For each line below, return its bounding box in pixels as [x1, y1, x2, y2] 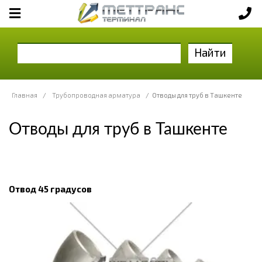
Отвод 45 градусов [9, 183, 92, 194]
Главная [12, 91, 37, 99]
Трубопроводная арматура [52, 91, 140, 99]
